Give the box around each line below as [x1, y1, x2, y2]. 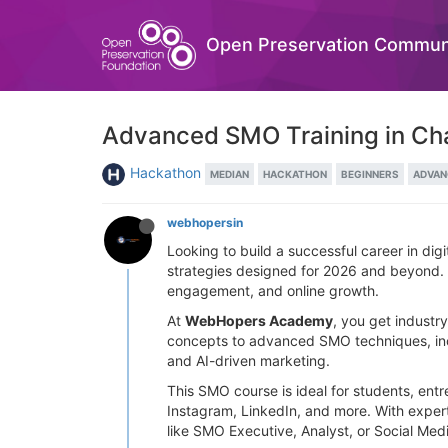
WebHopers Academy [185, 312, 333, 329]
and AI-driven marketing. [167, 352, 330, 369]
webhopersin [167, 215, 243, 230]
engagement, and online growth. [167, 282, 379, 299]
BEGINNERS [341, 168, 399, 180]
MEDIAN [210, 168, 249, 180]
